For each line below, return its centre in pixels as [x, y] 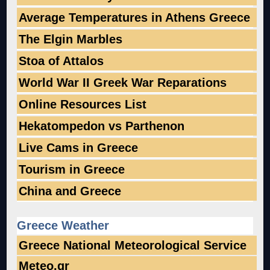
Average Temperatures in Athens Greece [135, 17]
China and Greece [70, 191]
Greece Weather [63, 225]
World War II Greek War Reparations [123, 82]
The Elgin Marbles [71, 39]
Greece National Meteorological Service [133, 245]
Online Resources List [83, 104]
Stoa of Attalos [61, 61]
